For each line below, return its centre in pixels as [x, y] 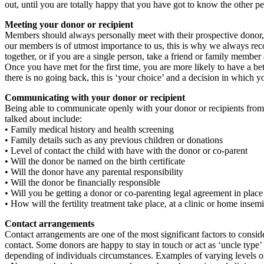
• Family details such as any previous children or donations [114, 140]
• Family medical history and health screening [89, 129]
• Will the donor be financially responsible [82, 182]
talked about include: [43, 118]
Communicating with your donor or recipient [95, 97]
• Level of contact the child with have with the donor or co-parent [126, 150]
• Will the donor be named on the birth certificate [95, 161]
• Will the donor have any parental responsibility [94, 171]
